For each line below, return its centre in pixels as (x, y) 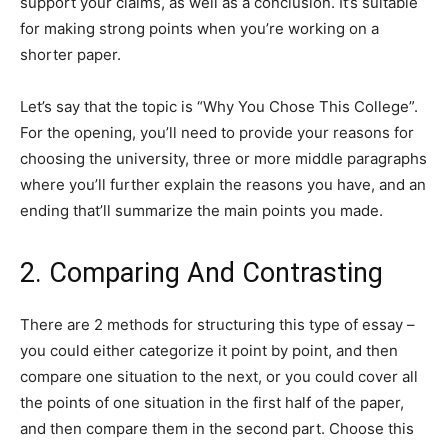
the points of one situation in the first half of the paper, (212, 403)
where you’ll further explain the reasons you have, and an (223, 185)
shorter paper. (70, 55)
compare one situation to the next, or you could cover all (219, 377)
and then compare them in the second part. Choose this (217, 429)
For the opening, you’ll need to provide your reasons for (217, 133)
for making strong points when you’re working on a (199, 29)
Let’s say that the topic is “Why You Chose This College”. (219, 107)
